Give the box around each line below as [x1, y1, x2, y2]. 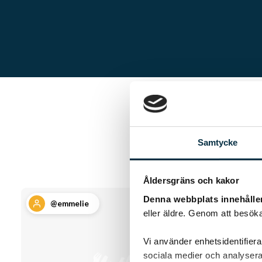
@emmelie [50, 198, 89, 208]
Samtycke [197, 137, 238, 147]
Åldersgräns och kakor [143, 175, 239, 186]
